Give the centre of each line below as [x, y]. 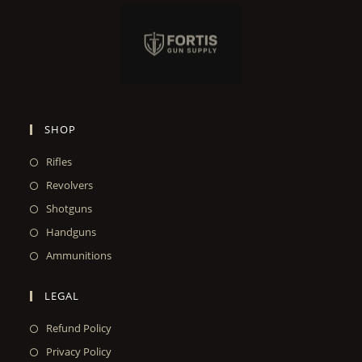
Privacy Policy [79, 352]
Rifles [59, 162]
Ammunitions [79, 256]
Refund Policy [79, 328]
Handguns [72, 232]
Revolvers [70, 185]
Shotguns [69, 209]
